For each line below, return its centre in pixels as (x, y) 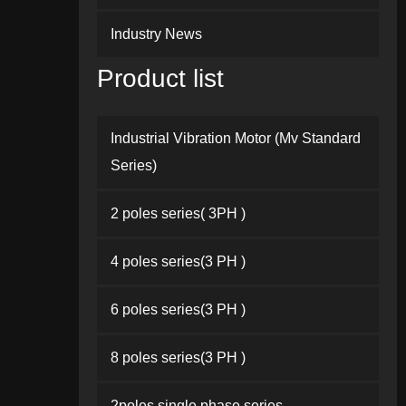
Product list (160, 78)
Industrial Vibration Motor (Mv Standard (236, 138)
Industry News (156, 34)
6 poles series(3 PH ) (178, 309)
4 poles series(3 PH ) (178, 261)
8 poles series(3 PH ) (178, 358)
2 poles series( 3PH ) (178, 213)
